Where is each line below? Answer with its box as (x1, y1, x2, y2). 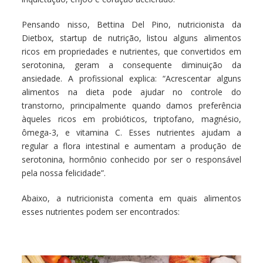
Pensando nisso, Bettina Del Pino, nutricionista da (22, 19, 241, 30)
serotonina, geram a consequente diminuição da (22, 59, 241, 70)
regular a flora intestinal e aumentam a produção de (22, 140, 241, 151)
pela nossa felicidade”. (22, 167, 106, 178)
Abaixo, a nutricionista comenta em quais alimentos (22, 193, 241, 204)
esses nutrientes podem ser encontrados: (22, 206, 180, 217)
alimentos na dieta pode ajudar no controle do (22, 86, 241, 97)
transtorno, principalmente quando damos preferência (22, 100, 241, 111)
